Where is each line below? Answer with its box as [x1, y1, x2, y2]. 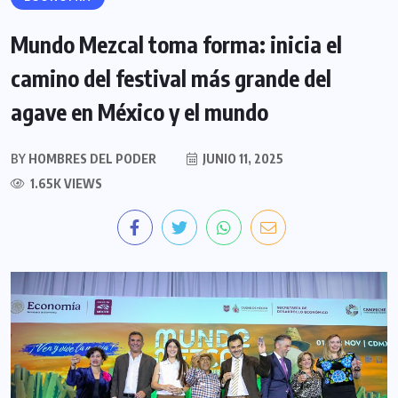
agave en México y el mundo [11, 98, 268, 127]
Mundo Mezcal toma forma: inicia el [11, 30, 342, 60]
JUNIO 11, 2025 [200, 151, 283, 167]
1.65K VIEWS [28, 176, 102, 192]
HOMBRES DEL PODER [26, 151, 156, 167]
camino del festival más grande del [11, 64, 331, 93]
